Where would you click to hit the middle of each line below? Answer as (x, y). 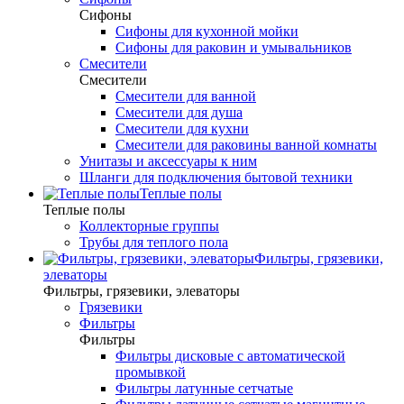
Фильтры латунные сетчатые (204, 388)
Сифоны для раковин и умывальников (234, 47)
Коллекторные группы (149, 226)
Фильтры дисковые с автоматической (230, 356)
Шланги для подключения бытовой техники (216, 177)
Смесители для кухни (182, 129)
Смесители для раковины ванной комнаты (246, 145)
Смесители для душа (179, 112)
